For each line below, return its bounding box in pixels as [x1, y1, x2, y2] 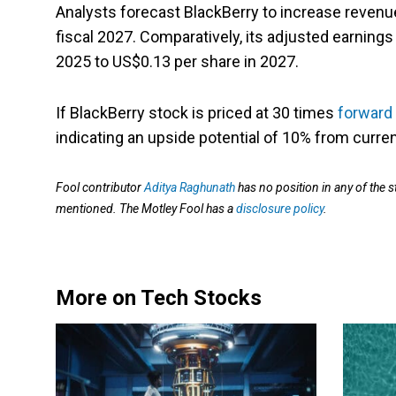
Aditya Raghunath [144, 180, 235, 195]
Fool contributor [56, 180, 144, 195]
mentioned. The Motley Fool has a [56, 202, 236, 217]
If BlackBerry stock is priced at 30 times [56, 103, 338, 123]
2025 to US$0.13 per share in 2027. [56, 52, 299, 72]
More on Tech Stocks [56, 286, 262, 311]
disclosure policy [236, 202, 324, 217]
